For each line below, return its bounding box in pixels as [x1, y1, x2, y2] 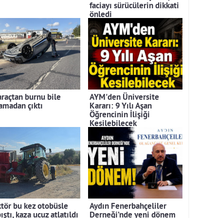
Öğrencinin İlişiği [90, 110, 150, 120]
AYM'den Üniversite [90, 92, 159, 103]
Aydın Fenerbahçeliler [90, 201, 166, 212]
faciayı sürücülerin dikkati [90, 1, 179, 11]
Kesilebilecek [90, 119, 137, 129]
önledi [90, 10, 112, 20]
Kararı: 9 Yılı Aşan [90, 101, 152, 111]
